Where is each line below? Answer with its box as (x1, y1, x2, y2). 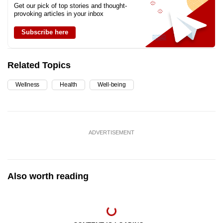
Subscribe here (21, 28, 68, 36)
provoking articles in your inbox (14, 9, 104, 17)
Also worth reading (7, 171, 89, 181)
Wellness (15, 81, 40, 88)
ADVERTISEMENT (89, 129, 134, 135)
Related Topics (7, 60, 71, 70)
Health (60, 81, 77, 88)
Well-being (97, 81, 126, 88)
